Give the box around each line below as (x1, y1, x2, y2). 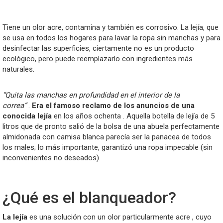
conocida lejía (2, 111, 52, 121)
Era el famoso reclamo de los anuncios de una (32, 101, 195, 111)
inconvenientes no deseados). (2, 153, 101, 163)
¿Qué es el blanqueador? (2, 188, 176, 208)
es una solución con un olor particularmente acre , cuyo (27, 212, 212, 222)
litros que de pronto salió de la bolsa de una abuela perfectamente (2, 122, 220, 131)
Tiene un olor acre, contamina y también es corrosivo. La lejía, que (2, 23, 219, 32)
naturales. (2, 65, 34, 74)
